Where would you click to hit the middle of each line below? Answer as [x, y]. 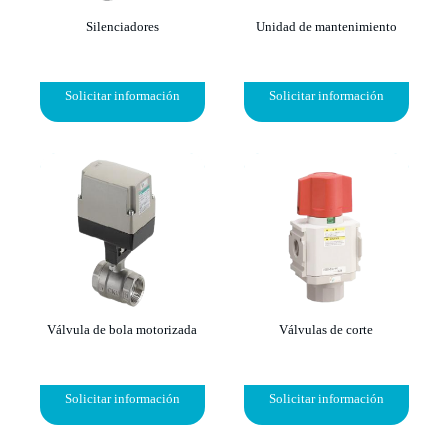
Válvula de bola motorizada [122, 329]
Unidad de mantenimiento [326, 26]
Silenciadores [122, 26]
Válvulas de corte [326, 329]
